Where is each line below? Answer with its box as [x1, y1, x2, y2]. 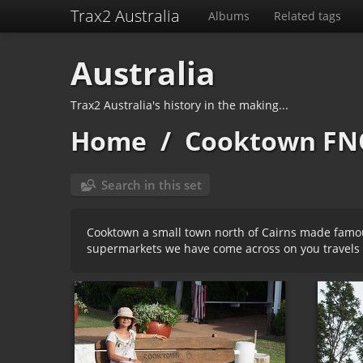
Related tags [274, 8, 341, 23]
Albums [208, 8, 250, 23]
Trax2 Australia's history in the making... [70, 97, 288, 113]
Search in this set [101, 177, 202, 193]
